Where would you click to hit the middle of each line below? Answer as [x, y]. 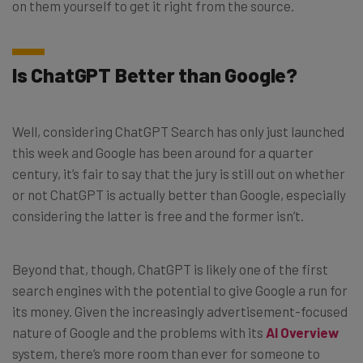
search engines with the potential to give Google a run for [180, 290]
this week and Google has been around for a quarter [163, 153]
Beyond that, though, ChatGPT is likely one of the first [170, 269]
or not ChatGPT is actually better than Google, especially [179, 195]
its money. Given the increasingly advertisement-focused [180, 312]
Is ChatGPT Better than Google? [155, 75]
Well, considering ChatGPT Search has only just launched [178, 132]
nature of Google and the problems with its [139, 333]
